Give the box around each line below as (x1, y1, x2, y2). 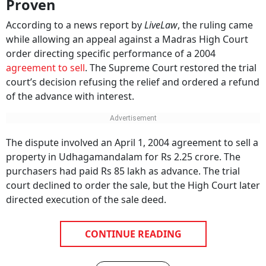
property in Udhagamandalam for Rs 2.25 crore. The (6, 150, 240, 163)
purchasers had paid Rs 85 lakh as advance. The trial (6, 164, 240, 178)
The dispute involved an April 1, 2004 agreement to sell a (6, 136, 258, 149)
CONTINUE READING (84, 227, 182, 240)
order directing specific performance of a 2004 (6, 47, 216, 60)
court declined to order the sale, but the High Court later (6, 179, 260, 192)
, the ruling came (178, 18, 253, 31)
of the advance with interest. (6, 90, 134, 103)
